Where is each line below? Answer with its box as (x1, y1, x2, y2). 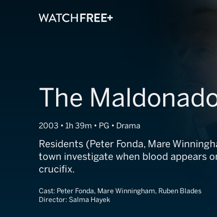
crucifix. (39, 163, 75, 175)
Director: (39, 196, 69, 204)
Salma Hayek (69, 196, 110, 204)
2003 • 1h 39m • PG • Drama (39, 121, 140, 130)
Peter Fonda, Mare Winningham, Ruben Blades (57, 187, 201, 195)
